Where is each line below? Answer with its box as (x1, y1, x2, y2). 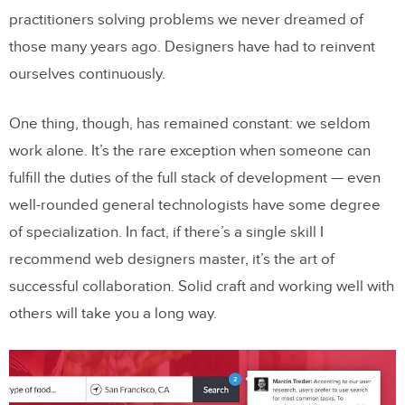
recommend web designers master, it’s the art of (9, 250, 334, 268)
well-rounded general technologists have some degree (9, 196, 381, 214)
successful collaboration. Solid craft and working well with (9, 278, 394, 296)
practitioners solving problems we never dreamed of (9, 11, 363, 29)
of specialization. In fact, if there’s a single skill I (9, 223, 324, 241)
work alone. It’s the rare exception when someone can (9, 142, 371, 160)
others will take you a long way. (9, 305, 217, 323)
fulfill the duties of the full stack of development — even (9, 169, 381, 187)
